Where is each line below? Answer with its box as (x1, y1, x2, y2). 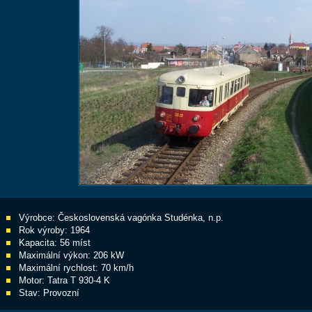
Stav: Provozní (19, 288, 79, 298)
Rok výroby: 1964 (19, 225, 90, 235)
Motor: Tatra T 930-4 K (19, 275, 110, 286)
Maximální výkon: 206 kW (19, 250, 124, 260)
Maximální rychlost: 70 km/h (19, 263, 134, 273)
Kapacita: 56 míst (19, 237, 91, 248)
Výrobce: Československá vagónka (19, 212, 164, 223)
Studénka (164, 212, 203, 223)
